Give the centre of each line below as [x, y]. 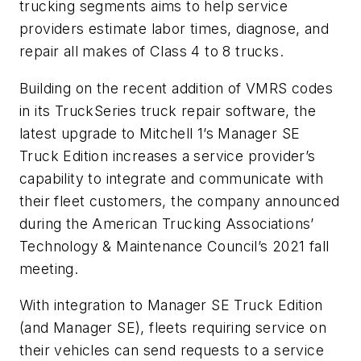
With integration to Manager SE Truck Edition [171, 305]
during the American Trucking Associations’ [167, 223]
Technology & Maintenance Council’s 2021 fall [174, 246]
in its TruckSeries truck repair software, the [168, 110]
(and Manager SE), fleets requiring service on [173, 328]
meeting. [49, 268]
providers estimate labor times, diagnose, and [174, 29]
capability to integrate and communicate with [172, 178]
